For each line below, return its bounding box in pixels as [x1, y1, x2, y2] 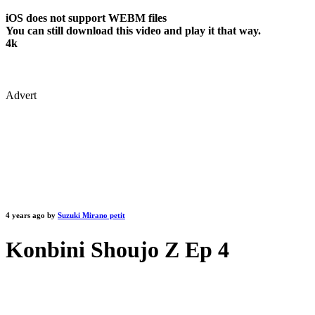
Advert [6, 89, 37, 101]
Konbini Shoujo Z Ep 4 [6, 236, 229, 262]
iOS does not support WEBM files [6, 12, 167, 25]
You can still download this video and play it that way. [6, 25, 261, 37]
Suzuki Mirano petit [58, 210, 125, 219]
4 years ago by [6, 210, 58, 219]
